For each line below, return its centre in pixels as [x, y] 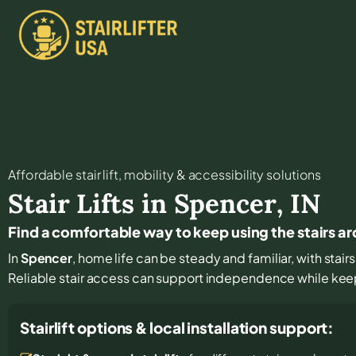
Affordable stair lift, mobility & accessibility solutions [165, 174]
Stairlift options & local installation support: [177, 327]
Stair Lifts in [91, 203]
